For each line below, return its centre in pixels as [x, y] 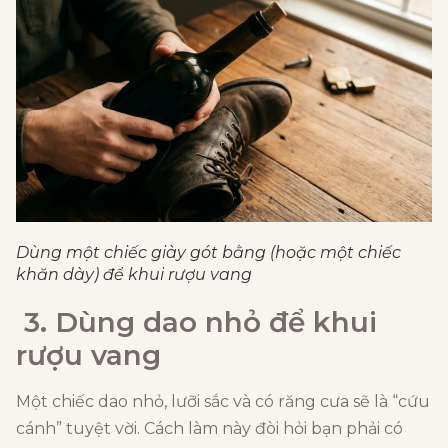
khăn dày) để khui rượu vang [134, 274]
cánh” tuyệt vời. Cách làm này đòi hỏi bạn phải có [209, 428]
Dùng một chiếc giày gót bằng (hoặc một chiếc [208, 252]
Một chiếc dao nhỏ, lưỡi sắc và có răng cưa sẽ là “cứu [223, 401]
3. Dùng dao [110, 321]
